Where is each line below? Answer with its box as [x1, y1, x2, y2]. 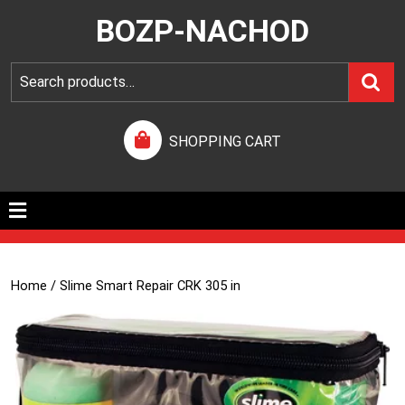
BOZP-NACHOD [96, 13, 309, 49]
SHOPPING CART [169, 133, 281, 150]
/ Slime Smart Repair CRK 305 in [47, 278, 240, 294]
